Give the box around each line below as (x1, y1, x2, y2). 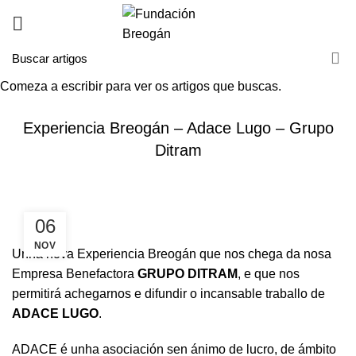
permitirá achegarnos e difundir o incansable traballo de (12, 287, 325, 300)
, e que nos (238, 267, 300, 281)
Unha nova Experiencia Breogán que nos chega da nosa (12, 247, 331, 261)
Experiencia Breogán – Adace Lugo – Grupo (22, 119, 334, 137)
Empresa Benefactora (12, 267, 137, 281)
